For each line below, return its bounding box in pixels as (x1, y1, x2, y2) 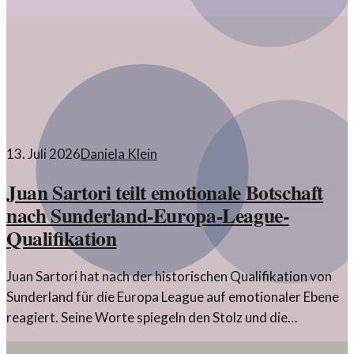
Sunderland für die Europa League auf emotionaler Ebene (6, 288, 339, 306)
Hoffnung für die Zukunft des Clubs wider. (6, 330, 254, 347)
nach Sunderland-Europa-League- (6, 200, 289, 231)
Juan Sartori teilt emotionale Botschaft (6, 177, 324, 208)
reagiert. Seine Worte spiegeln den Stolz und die (6, 309, 288, 326)
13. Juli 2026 (6, 145, 81, 162)
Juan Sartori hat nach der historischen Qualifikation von (6, 268, 332, 285)
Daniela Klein (81, 145, 157, 162)
